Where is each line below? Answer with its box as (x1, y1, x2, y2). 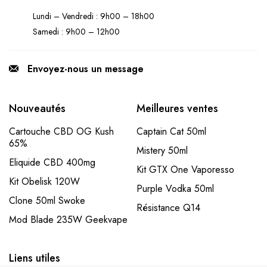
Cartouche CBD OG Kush (9, 125, 114, 139)
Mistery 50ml (136, 144, 188, 158)
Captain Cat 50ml (136, 125, 206, 139)
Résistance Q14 (136, 201, 200, 215)
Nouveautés (9, 101, 66, 117)
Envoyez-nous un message (27, 62, 144, 76)
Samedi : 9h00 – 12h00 (33, 26, 120, 38)
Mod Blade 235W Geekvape (9, 213, 128, 227)
